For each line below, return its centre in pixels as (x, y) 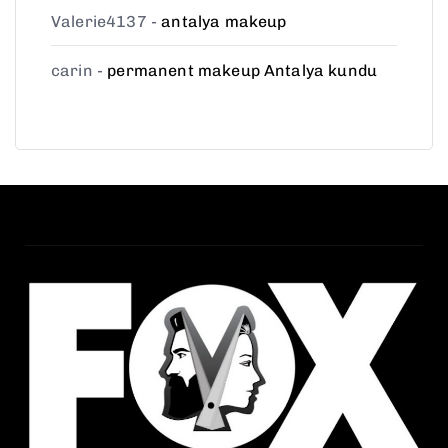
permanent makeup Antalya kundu (242, 70)
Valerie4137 (99, 21)
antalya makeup (224, 21)
